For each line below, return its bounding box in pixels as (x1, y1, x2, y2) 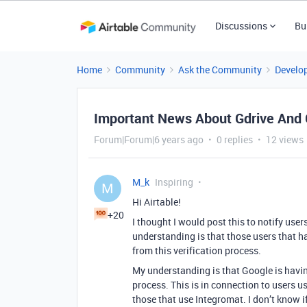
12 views (266, 133, 304, 146)
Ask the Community (178, 63, 262, 76)
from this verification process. (132, 244, 261, 257)
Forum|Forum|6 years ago (94, 133, 204, 146)
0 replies (217, 133, 253, 146)
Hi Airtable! (132, 195, 181, 208)
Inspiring (155, 175, 193, 188)
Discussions (214, 19, 267, 32)
